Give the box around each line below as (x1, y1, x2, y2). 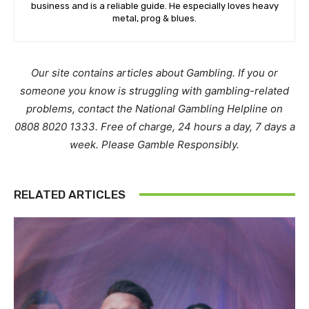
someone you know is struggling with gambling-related (20, 83, 289, 97)
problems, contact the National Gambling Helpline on (26, 101, 283, 115)
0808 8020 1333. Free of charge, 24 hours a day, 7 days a (14, 119, 295, 133)
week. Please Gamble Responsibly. (70, 137, 239, 151)
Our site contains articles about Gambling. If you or (31, 66, 278, 79)
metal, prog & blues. (112, 12, 197, 23)
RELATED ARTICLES (14, 187, 126, 201)
